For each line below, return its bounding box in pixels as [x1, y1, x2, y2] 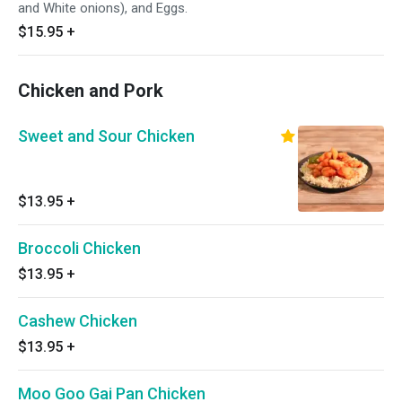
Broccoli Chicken [18, 239, 141, 258]
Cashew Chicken [18, 311, 137, 330]
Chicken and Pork [18, 80, 163, 101]
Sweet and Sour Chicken [18, 127, 195, 145]
